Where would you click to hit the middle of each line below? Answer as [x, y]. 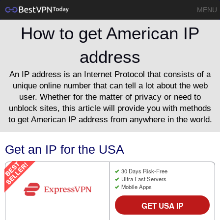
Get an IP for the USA [65, 149]
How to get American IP [110, 34]
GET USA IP [162, 206]
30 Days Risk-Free [144, 171]
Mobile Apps [136, 186]
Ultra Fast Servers [144, 179]
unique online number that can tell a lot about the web [110, 86]
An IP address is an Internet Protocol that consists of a [110, 75]
